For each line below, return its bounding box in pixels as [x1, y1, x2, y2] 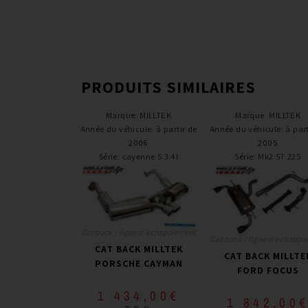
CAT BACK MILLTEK [94, 242, 183, 255]
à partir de [156, 122, 197, 135]
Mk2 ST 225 [258, 150, 302, 162]
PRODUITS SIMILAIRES [80, 75, 256, 98]
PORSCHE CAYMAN [94, 256, 183, 269]
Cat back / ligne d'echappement [80, 226, 197, 237]
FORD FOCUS [236, 263, 299, 276]
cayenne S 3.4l [122, 150, 179, 162]
